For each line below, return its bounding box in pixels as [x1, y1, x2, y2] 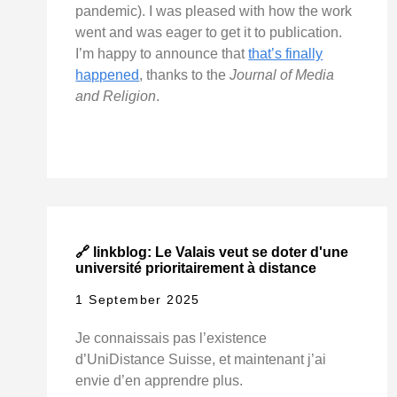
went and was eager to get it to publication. [75, 25, 343, 41]
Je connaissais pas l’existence [75, 331, 268, 346]
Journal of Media [230, 67, 335, 83]
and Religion [75, 89, 157, 105]
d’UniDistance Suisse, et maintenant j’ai [75, 352, 327, 368]
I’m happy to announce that [75, 46, 249, 62]
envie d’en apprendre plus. [75, 373, 244, 389]
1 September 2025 [75, 292, 200, 307]
